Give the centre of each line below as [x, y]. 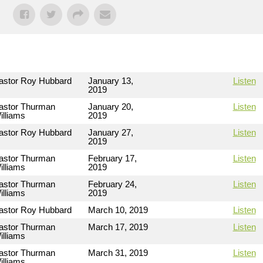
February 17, [112, 158]
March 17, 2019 [118, 227]
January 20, [111, 107]
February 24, [112, 184]
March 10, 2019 [118, 210]
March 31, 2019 [118, 253]
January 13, [111, 81]
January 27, [111, 132]
